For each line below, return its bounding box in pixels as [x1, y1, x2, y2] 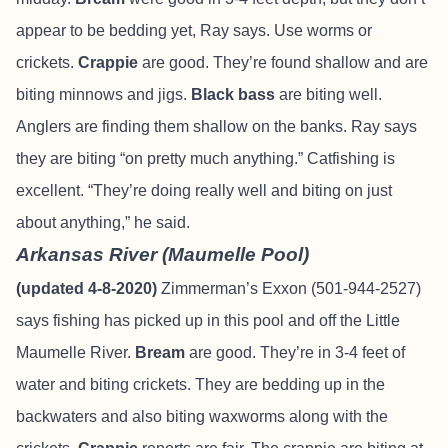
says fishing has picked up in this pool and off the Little [16, 312, 400, 329]
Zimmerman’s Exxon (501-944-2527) [161, 280, 421, 297]
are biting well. [275, 86, 382, 103]
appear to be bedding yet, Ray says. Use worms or [16, 22, 372, 39]
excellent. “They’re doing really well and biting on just [16, 182, 392, 199]
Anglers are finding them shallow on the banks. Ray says [16, 118, 417, 135]
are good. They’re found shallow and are [138, 54, 428, 71]
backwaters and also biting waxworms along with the [16, 408, 388, 425]
